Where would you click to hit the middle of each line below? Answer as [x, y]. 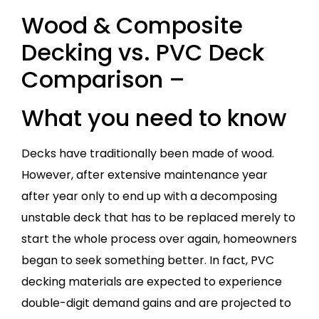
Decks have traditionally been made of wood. [148, 154]
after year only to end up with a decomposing [149, 197]
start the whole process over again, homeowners [159, 239]
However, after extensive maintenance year [145, 175]
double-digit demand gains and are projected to [156, 303]
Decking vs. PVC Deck [143, 53]
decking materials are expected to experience [152, 282]
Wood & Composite [132, 26]
